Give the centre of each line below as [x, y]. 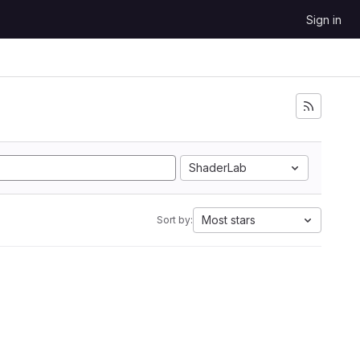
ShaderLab [218, 168]
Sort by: [175, 220]
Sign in [324, 20]
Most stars [229, 220]
